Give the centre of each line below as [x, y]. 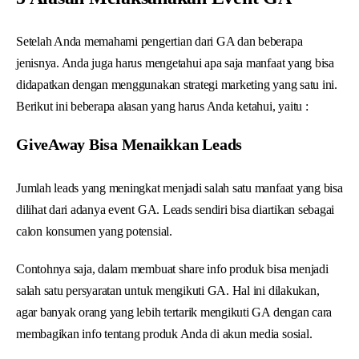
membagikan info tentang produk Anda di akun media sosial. [166, 333]
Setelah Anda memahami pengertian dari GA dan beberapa [159, 41]
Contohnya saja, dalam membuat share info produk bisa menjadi [172, 268]
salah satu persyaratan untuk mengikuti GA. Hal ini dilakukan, [168, 290]
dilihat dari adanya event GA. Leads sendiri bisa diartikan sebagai [175, 209]
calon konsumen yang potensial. [96, 231]
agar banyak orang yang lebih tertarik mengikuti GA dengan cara [174, 312]
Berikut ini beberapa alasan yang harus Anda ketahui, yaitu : [162, 106]
